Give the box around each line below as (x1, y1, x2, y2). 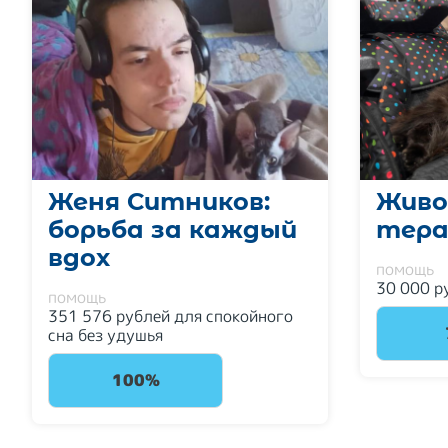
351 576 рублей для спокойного (48, 305, 293, 327)
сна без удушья (48, 324, 163, 346)
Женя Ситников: (48, 187, 270, 216)
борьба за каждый (48, 215, 297, 244)
